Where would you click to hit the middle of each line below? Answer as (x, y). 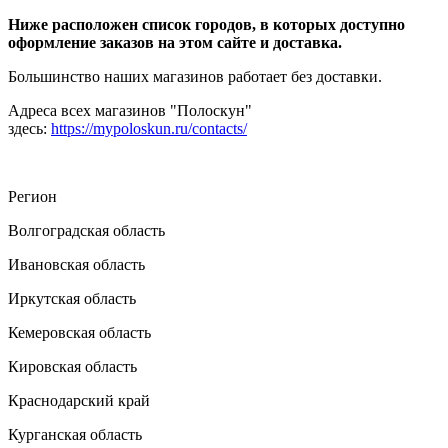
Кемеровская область (79, 332)
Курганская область (75, 434)
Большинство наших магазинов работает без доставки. (195, 76)
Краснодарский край (79, 400)
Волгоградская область (86, 230)
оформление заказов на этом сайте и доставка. (175, 42)
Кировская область (72, 366)
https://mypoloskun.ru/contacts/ (149, 128)
